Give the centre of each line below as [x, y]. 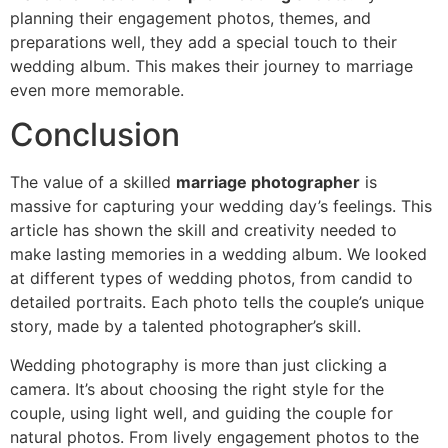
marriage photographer [268, 182]
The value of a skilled [93, 182]
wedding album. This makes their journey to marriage [211, 66]
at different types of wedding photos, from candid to [211, 278]
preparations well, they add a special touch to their [203, 42]
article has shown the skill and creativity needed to [203, 230]
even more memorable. [97, 90]
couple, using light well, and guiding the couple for [201, 412]
